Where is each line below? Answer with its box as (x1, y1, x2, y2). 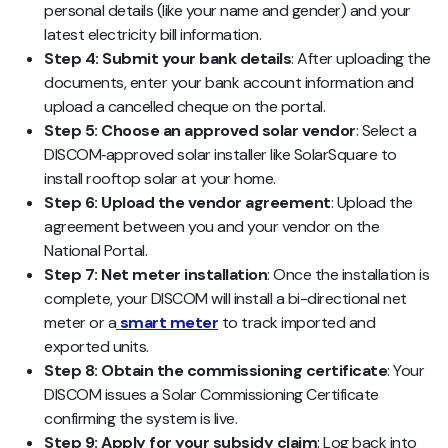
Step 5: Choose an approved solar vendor (44, 119, 356, 141)
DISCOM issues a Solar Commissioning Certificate (44, 383, 379, 405)
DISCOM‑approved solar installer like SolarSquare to (44, 143, 397, 165)
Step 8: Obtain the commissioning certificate (44, 359, 387, 381)
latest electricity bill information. (44, 23, 261, 45)
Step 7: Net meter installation (44, 263, 267, 285)
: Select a (355, 119, 417, 141)
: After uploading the (291, 47, 431, 69)
